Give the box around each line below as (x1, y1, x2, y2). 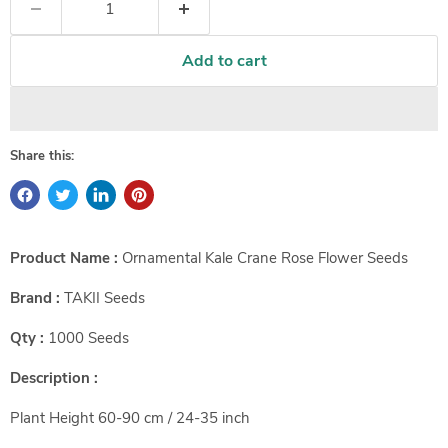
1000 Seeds (48, 328, 129, 348)
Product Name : (10, 248, 122, 268)
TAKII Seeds (64, 288, 145, 308)
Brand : (10, 288, 64, 308)
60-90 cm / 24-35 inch (94, 408, 250, 428)
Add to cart (181, 50, 267, 72)
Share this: (10, 147, 74, 165)
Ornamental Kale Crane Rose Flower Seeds (122, 248, 408, 268)
